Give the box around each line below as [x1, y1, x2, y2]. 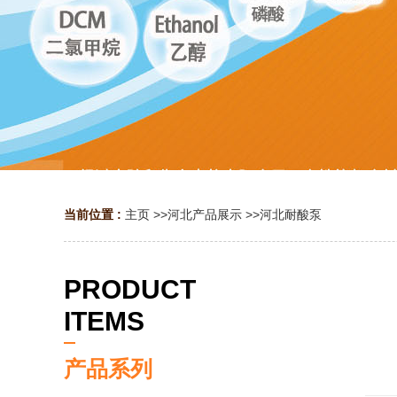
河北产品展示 [167, 207, 242, 222]
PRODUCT [64, 275, 196, 304]
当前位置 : [64, 207, 125, 222]
